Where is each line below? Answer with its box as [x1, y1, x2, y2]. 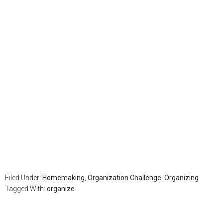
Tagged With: [5, 184, 47, 193]
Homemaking [42, 173, 85, 182]
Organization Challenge [88, 173, 161, 182]
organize [47, 184, 75, 193]
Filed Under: [5, 173, 42, 182]
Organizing [164, 173, 199, 182]
